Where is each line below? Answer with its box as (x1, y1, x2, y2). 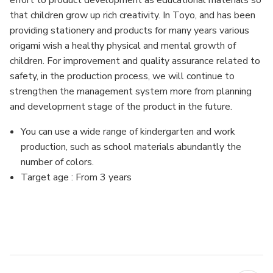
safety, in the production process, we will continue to (10, 69, 235, 83)
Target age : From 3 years (21, 171, 132, 184)
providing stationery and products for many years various (10, 24, 249, 37)
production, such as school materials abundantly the (21, 140, 242, 154)
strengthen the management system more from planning (10, 85, 252, 98)
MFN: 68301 (10, 196, 66, 209)
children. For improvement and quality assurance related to (10, 54, 260, 68)
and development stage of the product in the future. (10, 100, 232, 113)
